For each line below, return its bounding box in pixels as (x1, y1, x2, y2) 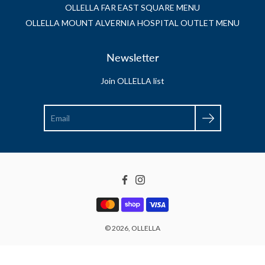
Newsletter (106, 51, 159, 64)
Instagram (140, 185, 172, 194)
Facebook (124, 185, 155, 194)
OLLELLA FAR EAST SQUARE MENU (65, 2, 200, 13)
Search (43, 105, 69, 116)
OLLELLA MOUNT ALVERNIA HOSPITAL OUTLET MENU (25, 18, 240, 28)
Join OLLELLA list (101, 76, 164, 86)
